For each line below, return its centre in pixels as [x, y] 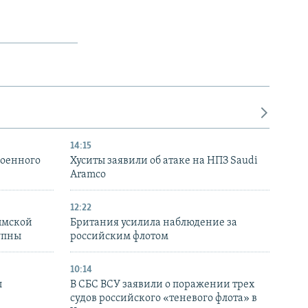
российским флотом [119, 236]
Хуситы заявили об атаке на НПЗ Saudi [164, 161]
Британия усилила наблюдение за [154, 222]
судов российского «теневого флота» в [164, 298]
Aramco [88, 174]
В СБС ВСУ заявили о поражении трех [162, 284]
